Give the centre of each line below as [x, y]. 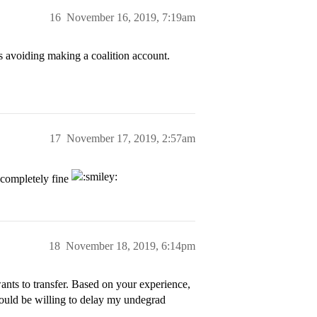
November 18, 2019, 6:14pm [131, 246]
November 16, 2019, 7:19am [131, 18]
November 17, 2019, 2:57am [131, 139]
